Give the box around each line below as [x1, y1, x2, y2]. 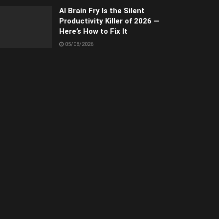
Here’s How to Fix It [59, 27, 128, 36]
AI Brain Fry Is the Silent [59, 6, 145, 16]
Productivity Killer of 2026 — [59, 17, 159, 26]
